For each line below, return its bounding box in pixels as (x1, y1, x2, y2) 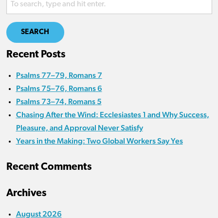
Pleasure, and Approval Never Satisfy (16, 123, 143, 133)
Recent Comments (6, 162, 91, 173)
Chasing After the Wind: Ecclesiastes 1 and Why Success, (16, 110, 209, 120)
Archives (6, 188, 46, 199)
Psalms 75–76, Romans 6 (16, 84, 102, 93)
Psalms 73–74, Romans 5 (16, 97, 102, 107)
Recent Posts (6, 50, 65, 60)
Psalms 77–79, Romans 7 (16, 71, 102, 80)
